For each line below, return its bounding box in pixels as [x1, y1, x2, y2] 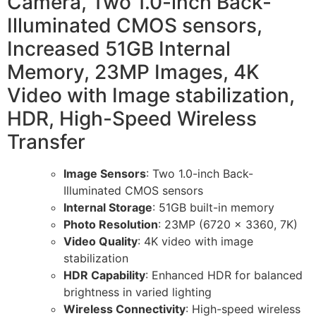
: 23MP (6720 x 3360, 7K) [158, 217, 298, 231]
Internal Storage [63, 200, 152, 214]
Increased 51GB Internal [7, 37, 231, 61]
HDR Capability [63, 268, 145, 282]
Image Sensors [63, 166, 146, 181]
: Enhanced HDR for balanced [145, 268, 303, 282]
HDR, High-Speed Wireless [7, 107, 257, 130]
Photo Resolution [63, 217, 158, 231]
